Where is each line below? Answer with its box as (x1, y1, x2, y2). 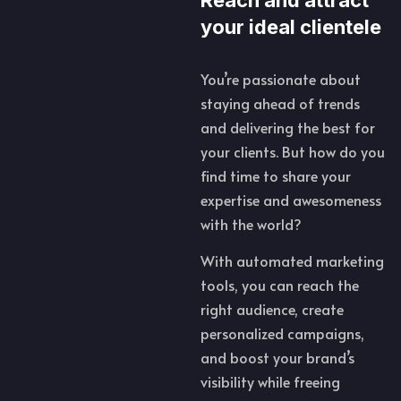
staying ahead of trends (200, 92, 360, 113)
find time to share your (200, 165, 351, 185)
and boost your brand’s (200, 346, 354, 367)
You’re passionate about (200, 68, 361, 89)
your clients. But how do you (200, 141, 385, 161)
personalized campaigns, (200, 322, 364, 343)
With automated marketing (200, 250, 384, 270)
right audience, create (200, 298, 344, 319)
